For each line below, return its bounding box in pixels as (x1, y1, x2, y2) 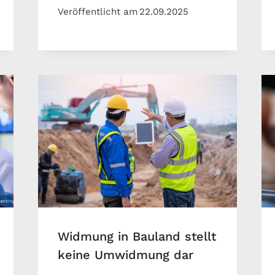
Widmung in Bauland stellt (57, 229, 216, 244)
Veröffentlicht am (57, 6, 137, 17)
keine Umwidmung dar (57, 247, 193, 263)
